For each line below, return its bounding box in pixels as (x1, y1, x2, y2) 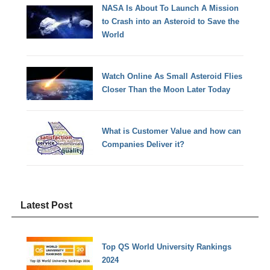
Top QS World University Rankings (102, 242, 232, 251)
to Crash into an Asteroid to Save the (102, 17, 240, 27)
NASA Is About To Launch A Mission (102, 4, 239, 13)
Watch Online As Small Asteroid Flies (102, 72, 243, 81)
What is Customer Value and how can (102, 127, 242, 136)
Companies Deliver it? (102, 140, 185, 149)
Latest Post (20, 199, 73, 210)
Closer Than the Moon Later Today (102, 85, 231, 95)
